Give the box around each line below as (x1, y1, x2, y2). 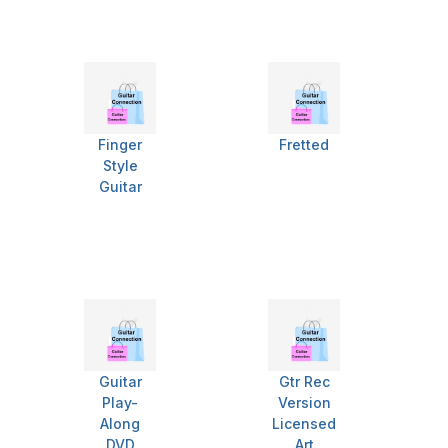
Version (277, 394, 331, 412)
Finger (98, 136, 142, 154)
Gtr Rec (278, 373, 330, 391)
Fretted (279, 136, 329, 154)
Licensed (272, 415, 336, 433)
